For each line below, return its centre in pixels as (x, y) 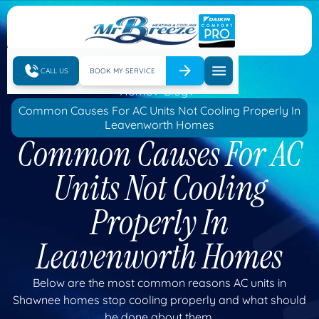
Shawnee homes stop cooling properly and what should (159, 299)
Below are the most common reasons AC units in (159, 282)
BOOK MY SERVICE (122, 70)
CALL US (54, 70)
